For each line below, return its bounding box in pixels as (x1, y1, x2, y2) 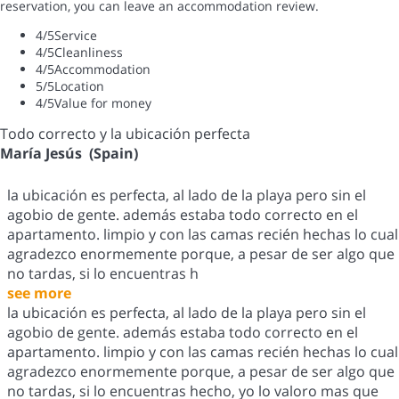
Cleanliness (54, 44, 123, 61)
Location (54, 77, 104, 95)
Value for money (54, 94, 151, 112)
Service (54, 27, 97, 45)
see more (7, 283, 71, 304)
